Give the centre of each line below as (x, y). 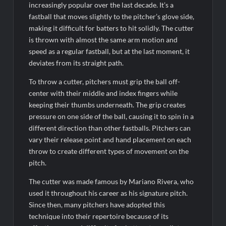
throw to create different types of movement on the (109, 151)
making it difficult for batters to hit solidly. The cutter (111, 28)
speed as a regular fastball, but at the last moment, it (109, 51)
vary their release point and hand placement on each (110, 139)
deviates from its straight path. (76, 63)
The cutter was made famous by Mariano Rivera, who (111, 181)
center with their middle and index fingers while (103, 93)
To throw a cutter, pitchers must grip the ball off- (105, 81)
